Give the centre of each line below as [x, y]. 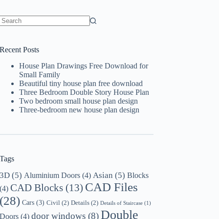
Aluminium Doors [52, 175]
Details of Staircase [122, 203]
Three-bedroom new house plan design [79, 109]
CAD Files [112, 187]
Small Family [40, 74]
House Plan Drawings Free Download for [84, 66]
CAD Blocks [37, 187]
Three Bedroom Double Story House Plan [84, 92]
